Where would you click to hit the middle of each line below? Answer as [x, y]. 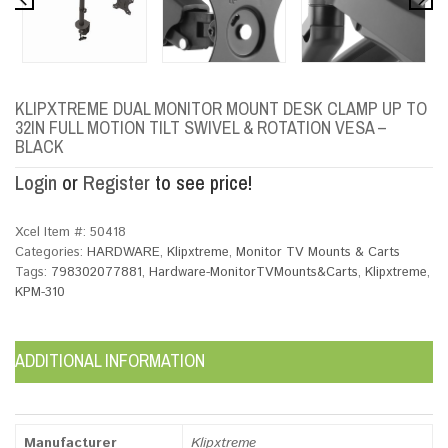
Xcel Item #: [52, 232]
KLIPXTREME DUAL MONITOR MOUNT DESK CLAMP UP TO [221, 108]
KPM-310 [40, 292]
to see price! [201, 182]
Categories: [51, 252]
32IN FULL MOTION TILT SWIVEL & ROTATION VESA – [201, 127]
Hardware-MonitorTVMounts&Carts [253, 272]
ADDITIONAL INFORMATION [110, 360]
